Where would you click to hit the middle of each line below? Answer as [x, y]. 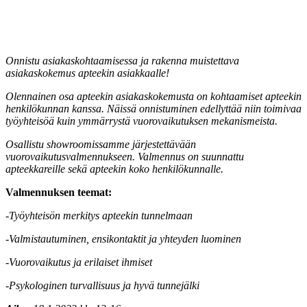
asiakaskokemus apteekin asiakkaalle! [87, 73]
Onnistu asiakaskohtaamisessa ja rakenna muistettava [122, 61]
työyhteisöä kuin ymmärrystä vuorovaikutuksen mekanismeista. [142, 121]
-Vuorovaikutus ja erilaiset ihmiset [79, 262]
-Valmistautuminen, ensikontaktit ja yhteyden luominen [123, 239]
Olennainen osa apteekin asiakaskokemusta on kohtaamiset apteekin [153, 97]
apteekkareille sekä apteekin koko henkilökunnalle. [114, 169]
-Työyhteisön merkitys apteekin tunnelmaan [99, 216]
